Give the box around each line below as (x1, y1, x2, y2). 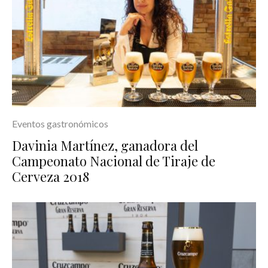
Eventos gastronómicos (12, 117, 108, 129)
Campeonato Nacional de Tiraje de (12, 151, 215, 170)
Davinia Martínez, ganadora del (12, 136, 198, 154)
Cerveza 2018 (12, 167, 89, 185)
